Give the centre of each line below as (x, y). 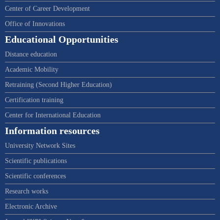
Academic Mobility (32, 69)
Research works (27, 191)
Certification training (34, 100)
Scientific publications (36, 161)
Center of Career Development (47, 8)
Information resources (52, 131)
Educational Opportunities (62, 39)
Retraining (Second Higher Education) (58, 84)
